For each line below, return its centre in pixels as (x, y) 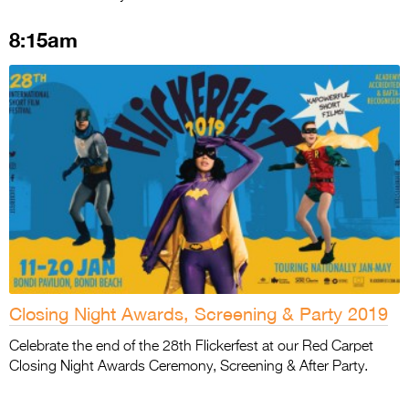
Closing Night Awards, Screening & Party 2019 (199, 314)
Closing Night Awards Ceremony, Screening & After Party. (189, 367)
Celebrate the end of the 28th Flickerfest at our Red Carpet (191, 347)
